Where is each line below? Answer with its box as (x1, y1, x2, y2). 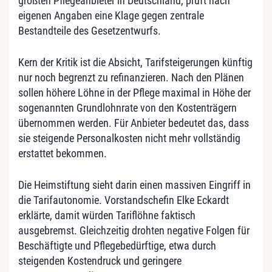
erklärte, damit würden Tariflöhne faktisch (18, 208, 195, 222)
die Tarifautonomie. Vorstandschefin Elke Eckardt (18, 193, 229, 206)
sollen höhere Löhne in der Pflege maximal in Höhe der (18, 86, 251, 99)
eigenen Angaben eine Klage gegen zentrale (18, 8, 204, 22)
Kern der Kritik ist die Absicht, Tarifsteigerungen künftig (18, 55, 253, 69)
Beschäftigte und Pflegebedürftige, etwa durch (18, 239, 216, 252)
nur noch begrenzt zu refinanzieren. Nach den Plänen (18, 70, 244, 84)
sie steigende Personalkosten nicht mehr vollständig (18, 131, 240, 144)
